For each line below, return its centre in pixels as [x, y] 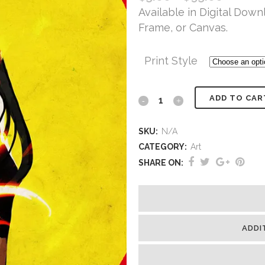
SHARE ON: [161, 163]
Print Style [171, 61]
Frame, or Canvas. [183, 28]
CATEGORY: [164, 147]
